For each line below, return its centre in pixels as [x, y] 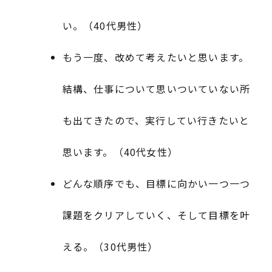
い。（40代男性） [105, 25]
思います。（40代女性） [120, 151]
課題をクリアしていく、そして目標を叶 [156, 215]
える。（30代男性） [110, 246]
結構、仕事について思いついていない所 [156, 88]
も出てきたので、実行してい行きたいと [156, 120]
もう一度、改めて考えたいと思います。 [156, 57]
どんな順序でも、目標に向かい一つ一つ [156, 183]
